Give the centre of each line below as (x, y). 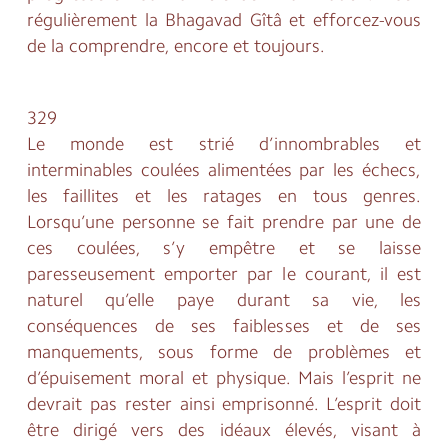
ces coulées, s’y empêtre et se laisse (224, 248)
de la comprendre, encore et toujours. (175, 46)
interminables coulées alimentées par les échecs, (224, 170)
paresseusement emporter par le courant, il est (224, 274)
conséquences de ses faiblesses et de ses (224, 326)
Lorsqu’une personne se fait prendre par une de (224, 222)
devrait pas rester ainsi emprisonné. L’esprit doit (224, 404)
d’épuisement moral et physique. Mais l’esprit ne (224, 378)
